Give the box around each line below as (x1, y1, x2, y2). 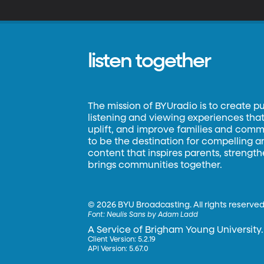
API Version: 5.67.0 (88, 246, 149, 253)
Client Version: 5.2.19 (88, 236, 156, 243)
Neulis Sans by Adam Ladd (107, 212, 199, 219)
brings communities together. (88, 161, 223, 170)
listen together (88, 51, 211, 71)
